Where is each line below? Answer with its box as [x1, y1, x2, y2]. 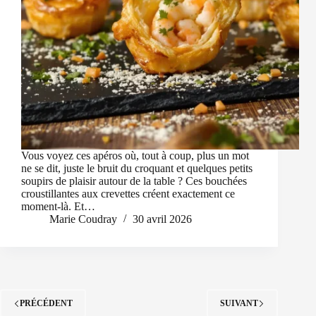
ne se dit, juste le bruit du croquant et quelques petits [21, 162, 253, 175]
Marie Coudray [49, 213, 117, 226]
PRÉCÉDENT [20, 298, 73, 308]
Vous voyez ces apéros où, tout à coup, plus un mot [21, 150, 249, 162]
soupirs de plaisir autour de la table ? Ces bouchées [21, 175, 247, 188]
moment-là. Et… [21, 200, 95, 213]
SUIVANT [220, 298, 259, 308]
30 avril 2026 [133, 213, 192, 226]
